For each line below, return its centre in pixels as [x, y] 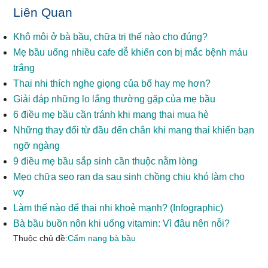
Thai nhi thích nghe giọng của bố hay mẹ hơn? [112, 83]
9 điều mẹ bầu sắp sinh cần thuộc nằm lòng [106, 161]
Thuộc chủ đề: [41, 238]
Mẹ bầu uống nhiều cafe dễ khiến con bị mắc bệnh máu [131, 52]
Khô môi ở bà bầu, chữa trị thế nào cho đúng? [111, 37]
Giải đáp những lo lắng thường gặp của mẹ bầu [115, 99]
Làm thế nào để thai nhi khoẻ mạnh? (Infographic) [118, 208]
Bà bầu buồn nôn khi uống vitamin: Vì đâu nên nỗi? [122, 223]
